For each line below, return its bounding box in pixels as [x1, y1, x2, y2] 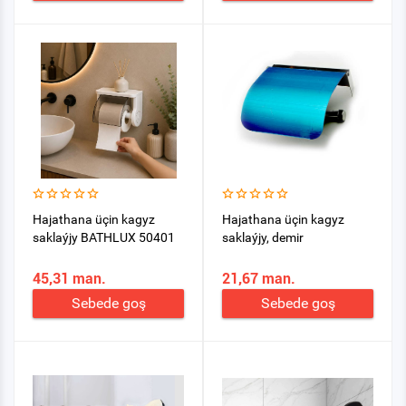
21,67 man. [222, 270, 295, 287]
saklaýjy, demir [222, 230, 304, 245]
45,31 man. [33, 270, 106, 287]
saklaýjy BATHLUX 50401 [33, 230, 175, 245]
